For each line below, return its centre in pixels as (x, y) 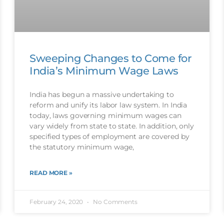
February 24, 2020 (57, 202)
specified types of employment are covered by (109, 137)
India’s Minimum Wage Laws (104, 71)
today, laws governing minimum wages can (106, 116)
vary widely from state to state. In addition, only (112, 126)
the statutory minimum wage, (82, 147)
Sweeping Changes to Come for (110, 58)
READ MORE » (51, 173)
